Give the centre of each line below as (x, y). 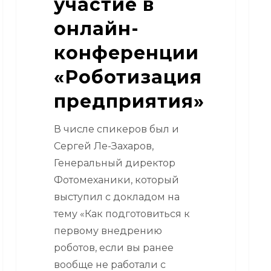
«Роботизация (128, 77)
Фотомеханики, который (116, 180)
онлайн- (96, 28)
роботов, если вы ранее (113, 247)
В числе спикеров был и (116, 129)
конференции (126, 53)
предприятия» (129, 101)
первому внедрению (108, 230)
